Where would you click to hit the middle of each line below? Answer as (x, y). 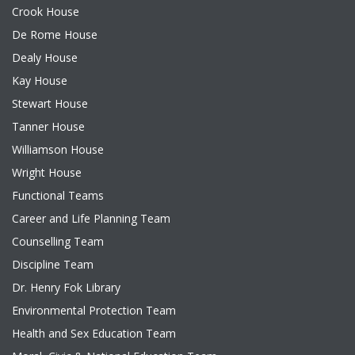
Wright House (47, 172)
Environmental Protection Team (94, 310)
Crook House (46, 11)
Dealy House (45, 57)
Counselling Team (58, 241)
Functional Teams (58, 195)
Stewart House (50, 103)
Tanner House (48, 126)
